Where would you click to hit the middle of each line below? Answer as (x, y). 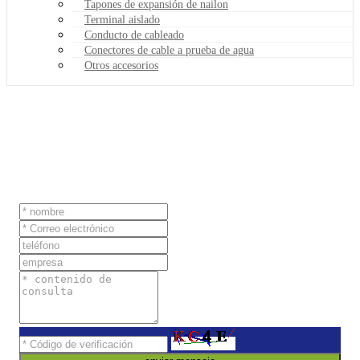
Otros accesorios (121, 66)
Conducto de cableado (134, 35)
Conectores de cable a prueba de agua (169, 51)
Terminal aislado (122, 20)
